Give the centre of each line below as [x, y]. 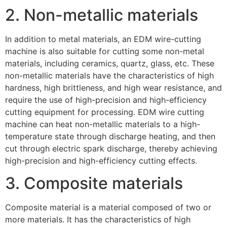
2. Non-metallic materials [102, 15]
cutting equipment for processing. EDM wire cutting [105, 112]
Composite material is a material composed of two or [108, 207]
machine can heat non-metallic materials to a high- [103, 124]
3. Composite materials [94, 183]
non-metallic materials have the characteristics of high [109, 75]
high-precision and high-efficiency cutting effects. [101, 160]
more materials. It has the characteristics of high [98, 219]
